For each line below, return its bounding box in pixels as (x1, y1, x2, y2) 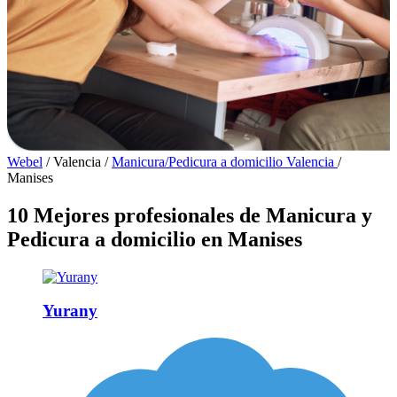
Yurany (43, 301, 97, 321)
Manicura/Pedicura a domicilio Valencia (112, 153, 338, 169)
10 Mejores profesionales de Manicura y (7, 203, 372, 227)
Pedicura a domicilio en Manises (7, 227, 302, 251)
